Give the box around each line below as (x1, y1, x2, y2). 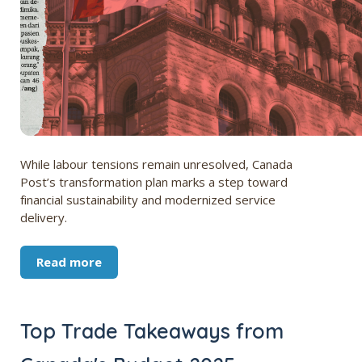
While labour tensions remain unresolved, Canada (20, 156, 293, 173)
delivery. (20, 209, 67, 226)
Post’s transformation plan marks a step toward (20, 174, 288, 191)
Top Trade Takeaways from (20, 318, 284, 344)
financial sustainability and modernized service (20, 192, 276, 208)
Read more (36, 254, 102, 271)
